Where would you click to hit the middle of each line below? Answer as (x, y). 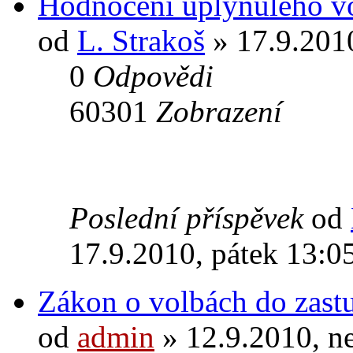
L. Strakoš (141, 40)
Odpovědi (153, 76)
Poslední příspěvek (190, 217)
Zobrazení (219, 111)
